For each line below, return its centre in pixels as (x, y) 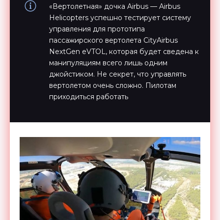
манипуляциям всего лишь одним (108, 63)
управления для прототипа (97, 29)
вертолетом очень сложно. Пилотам (113, 85)
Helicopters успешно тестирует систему (120, 18)
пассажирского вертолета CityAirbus (113, 40)
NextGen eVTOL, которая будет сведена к (124, 52)
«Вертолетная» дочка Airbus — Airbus (115, 6)
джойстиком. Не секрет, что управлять (118, 74)
